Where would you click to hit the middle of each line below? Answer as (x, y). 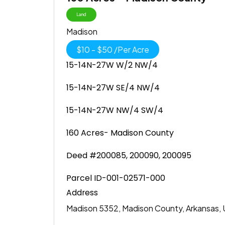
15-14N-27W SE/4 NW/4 (113, 87)
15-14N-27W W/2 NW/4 (112, 65)
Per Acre (133, 49)
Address (82, 192)
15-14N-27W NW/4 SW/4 (115, 110)
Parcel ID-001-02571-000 (116, 178)
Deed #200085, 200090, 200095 (129, 155)
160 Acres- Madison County (120, 133)
